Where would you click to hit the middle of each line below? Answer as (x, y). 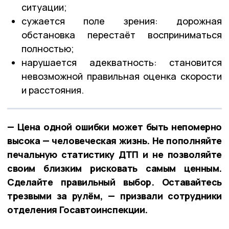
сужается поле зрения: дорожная (122, 21)
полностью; (48, 48)
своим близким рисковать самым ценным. (114, 168)
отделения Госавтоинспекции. (77, 209)
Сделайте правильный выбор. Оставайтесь (114, 182)
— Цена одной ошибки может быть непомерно (114, 127)
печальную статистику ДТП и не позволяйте (114, 154)
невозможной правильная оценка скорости (122, 76)
